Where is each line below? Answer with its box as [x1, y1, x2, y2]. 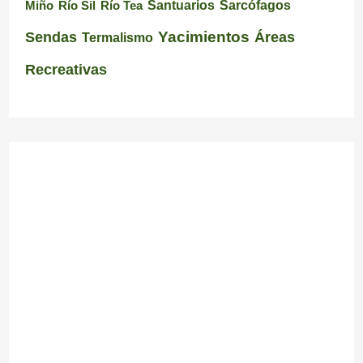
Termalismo [81, 30, 153, 45]
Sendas [24, 28, 77, 45]
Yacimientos [157, 28, 250, 45]
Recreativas [24, 61, 107, 78]
